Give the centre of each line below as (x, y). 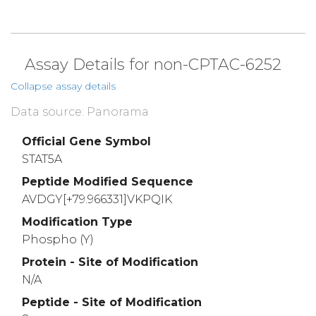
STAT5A (42, 159)
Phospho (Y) (58, 239)
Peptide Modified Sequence (108, 182)
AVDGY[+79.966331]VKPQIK (97, 200)
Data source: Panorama (80, 112)
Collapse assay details (63, 86)
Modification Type (77, 222)
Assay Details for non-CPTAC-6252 (153, 65)
